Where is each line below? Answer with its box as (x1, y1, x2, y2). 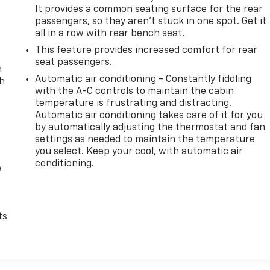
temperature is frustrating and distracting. (35, 98, 232, 108)
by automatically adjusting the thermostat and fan (35, 122, 266, 133)
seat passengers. (35, 57, 113, 67)
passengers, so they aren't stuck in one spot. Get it (35, 16, 267, 27)
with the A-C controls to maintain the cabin (35, 86, 234, 96)
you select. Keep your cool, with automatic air (35, 146, 243, 157)
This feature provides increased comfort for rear (35, 45, 258, 55)
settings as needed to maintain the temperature (35, 134, 256, 145)
